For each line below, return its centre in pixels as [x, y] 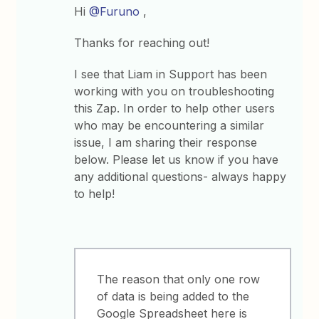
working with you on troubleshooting [174, 91]
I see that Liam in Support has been [171, 74]
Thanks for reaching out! [142, 42]
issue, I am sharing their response [166, 142]
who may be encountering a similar [169, 125]
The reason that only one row [179, 279]
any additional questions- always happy [181, 176]
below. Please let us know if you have [177, 159]
